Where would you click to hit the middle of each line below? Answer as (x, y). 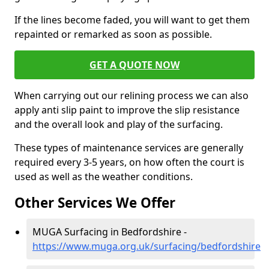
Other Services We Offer (95, 203)
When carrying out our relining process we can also (131, 95)
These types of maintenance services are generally (129, 148)
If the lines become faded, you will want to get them (132, 20)
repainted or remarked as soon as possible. (113, 34)
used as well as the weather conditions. (104, 177)
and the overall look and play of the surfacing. (119, 124)
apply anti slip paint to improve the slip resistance (127, 110)
